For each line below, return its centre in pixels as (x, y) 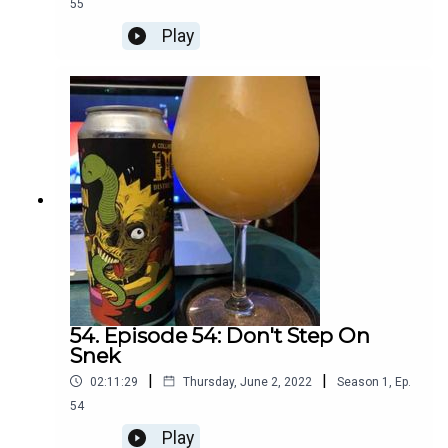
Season (358, 381)
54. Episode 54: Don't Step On (220, 336)
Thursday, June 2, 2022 (247, 381)
